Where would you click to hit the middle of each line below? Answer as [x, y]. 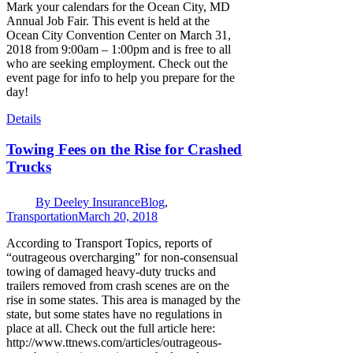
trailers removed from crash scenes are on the [118, 285]
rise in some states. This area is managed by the [123, 299]
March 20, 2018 [118, 216]
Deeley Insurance [97, 202]
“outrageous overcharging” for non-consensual [122, 257]
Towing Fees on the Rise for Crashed [124, 149]
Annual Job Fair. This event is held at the [108, 21]
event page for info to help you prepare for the [121, 78]
